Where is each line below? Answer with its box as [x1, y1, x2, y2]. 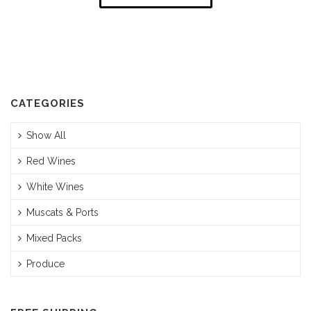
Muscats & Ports [26, 207, 99, 219]
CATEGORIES [10, 97, 85, 110]
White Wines [26, 181, 84, 193]
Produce [26, 258, 65, 270]
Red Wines [26, 155, 76, 167]
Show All [26, 130, 66, 142]
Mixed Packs [26, 233, 82, 244]
